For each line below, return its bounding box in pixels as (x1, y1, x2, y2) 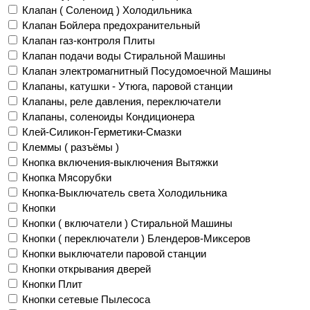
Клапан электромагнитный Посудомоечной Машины (22, 64, 271, 77)
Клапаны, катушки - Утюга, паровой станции (22, 80, 232, 92)
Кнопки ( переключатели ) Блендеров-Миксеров (22, 232, 250, 244)
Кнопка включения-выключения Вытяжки (22, 156, 218, 168)
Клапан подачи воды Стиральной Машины (22, 49, 226, 62)
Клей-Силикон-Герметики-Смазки (22, 125, 181, 138)
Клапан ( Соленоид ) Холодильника (22, 3, 192, 16)
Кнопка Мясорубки (22, 171, 111, 183)
